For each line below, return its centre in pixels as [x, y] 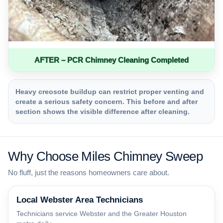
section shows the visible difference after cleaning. [103, 112]
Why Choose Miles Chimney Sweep [105, 157]
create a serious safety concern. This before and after [107, 102]
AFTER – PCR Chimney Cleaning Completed [111, 60]
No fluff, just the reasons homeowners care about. [89, 173]
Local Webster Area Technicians [80, 200]
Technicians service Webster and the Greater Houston [102, 214]
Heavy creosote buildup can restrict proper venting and [110, 92]
